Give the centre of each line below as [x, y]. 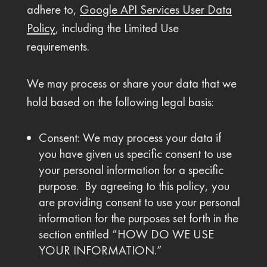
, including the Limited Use [117, 28]
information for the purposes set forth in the [138, 218]
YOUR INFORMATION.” [100, 250]
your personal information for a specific [131, 170]
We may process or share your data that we [131, 83]
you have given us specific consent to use [135, 154]
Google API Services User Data [156, 10]
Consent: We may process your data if [130, 138]
